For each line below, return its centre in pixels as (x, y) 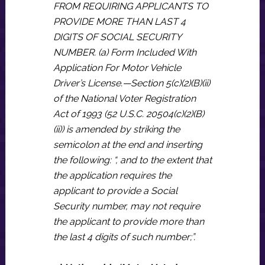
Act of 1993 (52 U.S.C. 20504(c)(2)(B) (128, 114)
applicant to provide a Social (115, 191)
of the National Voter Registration (124, 98)
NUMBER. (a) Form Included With (125, 52)
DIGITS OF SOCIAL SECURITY (117, 37)
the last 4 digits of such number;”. (124, 237)
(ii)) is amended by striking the (116, 129)
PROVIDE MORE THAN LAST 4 (119, 22)
